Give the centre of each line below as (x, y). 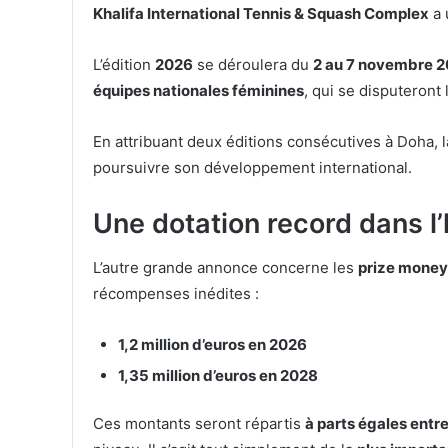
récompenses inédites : (176, 293)
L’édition (124, 65)
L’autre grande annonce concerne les (225, 267)
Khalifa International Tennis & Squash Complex (261, 14)
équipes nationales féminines (198, 91)
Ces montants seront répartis (199, 424)
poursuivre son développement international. (252, 168)
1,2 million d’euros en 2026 (212, 344)
